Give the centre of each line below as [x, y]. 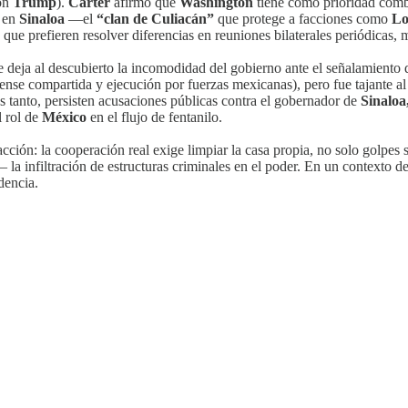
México [64, 117]
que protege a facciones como [301, 18]
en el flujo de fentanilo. [154, 117]
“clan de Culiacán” [155, 18]
